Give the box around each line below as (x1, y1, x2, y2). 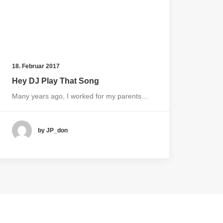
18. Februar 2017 (12, 63, 60, 70)
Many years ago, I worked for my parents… (12, 92, 148, 100)
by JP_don (38, 126, 68, 134)
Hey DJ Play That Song (12, 77, 99, 85)
